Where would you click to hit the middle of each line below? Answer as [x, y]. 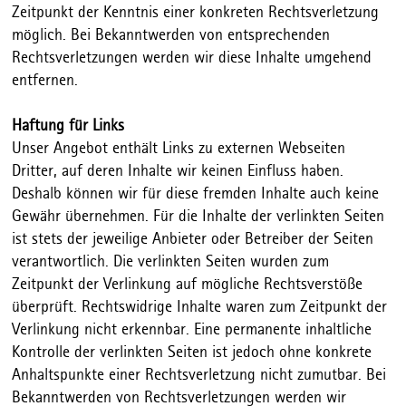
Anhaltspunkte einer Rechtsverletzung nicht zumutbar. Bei [199, 376]
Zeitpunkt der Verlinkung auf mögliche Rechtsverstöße [188, 285]
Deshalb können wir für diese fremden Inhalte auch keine [196, 194]
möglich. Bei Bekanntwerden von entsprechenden [171, 36]
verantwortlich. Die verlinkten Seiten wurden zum [171, 262]
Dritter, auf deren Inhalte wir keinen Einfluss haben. [178, 172]
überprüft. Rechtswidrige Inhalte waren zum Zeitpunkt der [200, 308]
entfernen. [45, 81]
